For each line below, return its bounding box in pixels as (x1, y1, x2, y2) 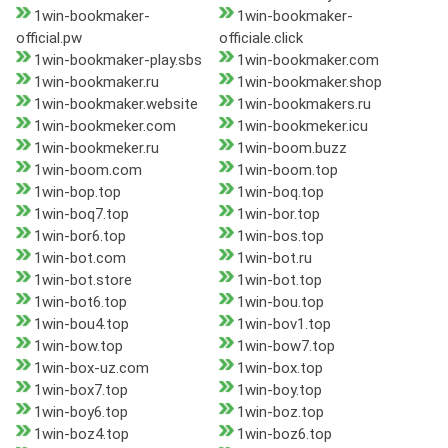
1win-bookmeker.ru (34, 139, 159, 158)
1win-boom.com (34, 161, 142, 180)
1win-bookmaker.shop (236, 73, 382, 92)
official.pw (16, 29, 82, 48)
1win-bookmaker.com (236, 51, 379, 70)
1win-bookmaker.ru (34, 73, 159, 92)
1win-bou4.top (34, 315, 129, 334)
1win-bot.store (34, 271, 132, 290)
